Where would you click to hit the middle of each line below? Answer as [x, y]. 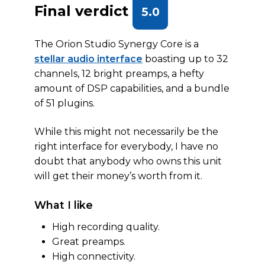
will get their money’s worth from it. [118, 176]
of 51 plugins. [64, 103]
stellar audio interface [88, 59]
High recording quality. [106, 227]
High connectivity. [94, 256]
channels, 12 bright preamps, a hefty [119, 74]
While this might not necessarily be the [126, 132]
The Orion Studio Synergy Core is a [117, 44]
